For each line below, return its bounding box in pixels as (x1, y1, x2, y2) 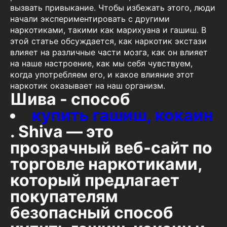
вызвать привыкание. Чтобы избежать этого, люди (10, 3, 215, 13)
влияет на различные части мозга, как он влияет (10, 47, 208, 58)
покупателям (10, 186, 118, 207)
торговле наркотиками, (10, 154, 202, 174)
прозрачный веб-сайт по (10, 138, 212, 158)
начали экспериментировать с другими (10, 14, 170, 24)
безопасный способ (10, 203, 173, 223)
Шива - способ (10, 89, 130, 109)
